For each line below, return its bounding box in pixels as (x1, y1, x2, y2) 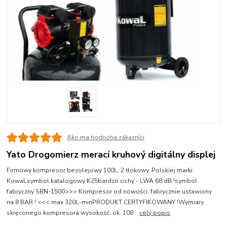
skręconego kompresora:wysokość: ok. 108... (7, 209, 140, 217)
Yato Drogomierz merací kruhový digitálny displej (7, 148, 216, 161)
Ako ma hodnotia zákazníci (66, 133, 144, 142)
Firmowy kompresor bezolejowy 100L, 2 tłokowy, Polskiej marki (7, 166, 193, 175)
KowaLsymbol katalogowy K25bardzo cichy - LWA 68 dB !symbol (7, 177, 198, 185)
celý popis (139, 209, 171, 217)
